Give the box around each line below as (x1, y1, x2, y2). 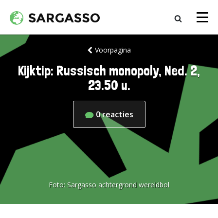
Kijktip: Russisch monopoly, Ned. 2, (18, 63, 200, 79)
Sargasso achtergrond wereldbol (67, 180, 169, 189)
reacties (102, 109, 133, 120)
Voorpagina (94, 45, 131, 54)
